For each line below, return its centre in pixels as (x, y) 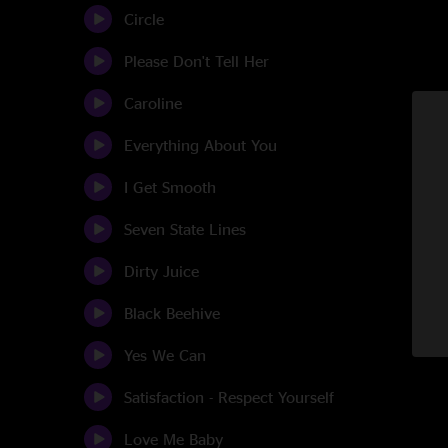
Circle (144, 19)
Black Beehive (172, 313)
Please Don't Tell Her (196, 61)
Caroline (153, 103)
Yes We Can (165, 355)
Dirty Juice (161, 271)
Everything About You (200, 145)
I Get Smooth (170, 187)
